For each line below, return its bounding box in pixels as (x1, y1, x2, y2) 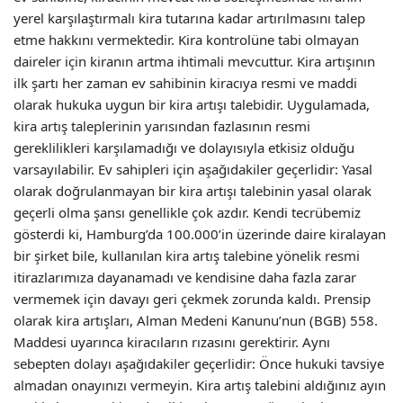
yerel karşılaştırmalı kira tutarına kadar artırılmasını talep (13, 9, 365, 27)
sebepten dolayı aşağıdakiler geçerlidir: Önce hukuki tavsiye (13, 354, 384, 372)
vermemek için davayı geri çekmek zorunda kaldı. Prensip (13, 290, 371, 308)
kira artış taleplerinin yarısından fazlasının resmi (13, 117, 310, 135)
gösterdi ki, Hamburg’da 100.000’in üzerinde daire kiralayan (13, 225, 386, 243)
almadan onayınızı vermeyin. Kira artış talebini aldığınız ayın (13, 376, 386, 394)
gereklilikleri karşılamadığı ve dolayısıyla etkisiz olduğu (13, 139, 354, 157)
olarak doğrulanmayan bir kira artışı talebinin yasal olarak (13, 182, 372, 200)
